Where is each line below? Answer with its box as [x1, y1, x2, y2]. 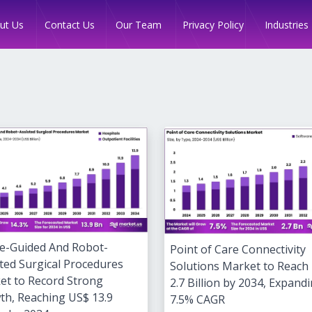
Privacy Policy [182, 18, 244, 31]
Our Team [116, 18, 162, 31]
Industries [265, 17, 309, 31]
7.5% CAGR [170, 291, 225, 307]
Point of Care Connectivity [170, 241, 306, 257]
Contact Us [45, 18, 95, 31]
